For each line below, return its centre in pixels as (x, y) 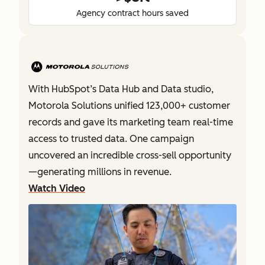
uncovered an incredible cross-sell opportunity (130, 155)
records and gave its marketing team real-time (131, 122)
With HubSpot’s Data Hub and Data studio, (121, 89)
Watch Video (57, 188)
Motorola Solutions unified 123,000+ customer (129, 105)
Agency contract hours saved (132, 13)
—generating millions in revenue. (100, 172)
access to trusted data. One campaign (111, 138)
